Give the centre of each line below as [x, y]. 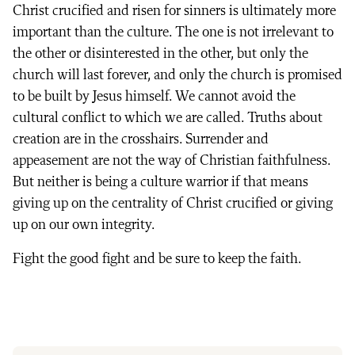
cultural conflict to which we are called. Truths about [168, 118]
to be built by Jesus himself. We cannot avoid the [154, 96]
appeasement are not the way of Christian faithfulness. [172, 160]
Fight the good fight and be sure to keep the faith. [157, 259]
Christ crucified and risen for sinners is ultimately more [174, 11]
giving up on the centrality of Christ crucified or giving [173, 203]
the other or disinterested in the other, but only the [160, 53]
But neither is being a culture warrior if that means [160, 182]
